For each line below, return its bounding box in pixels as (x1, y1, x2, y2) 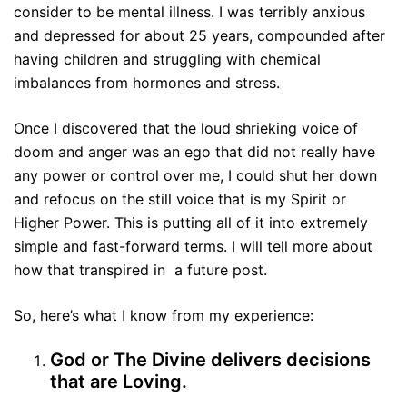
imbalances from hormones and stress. (14, 74, 280, 93)
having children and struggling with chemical (14, 50, 321, 69)
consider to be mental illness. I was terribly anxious (14, 3, 365, 22)
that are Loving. (50, 371, 187, 393)
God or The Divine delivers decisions (50, 349, 371, 372)
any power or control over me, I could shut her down (14, 166, 377, 185)
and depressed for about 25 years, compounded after (14, 26, 385, 45)
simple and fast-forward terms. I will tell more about (14, 237, 372, 256)
